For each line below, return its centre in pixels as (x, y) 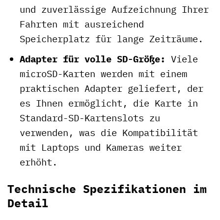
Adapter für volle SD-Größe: (92, 59)
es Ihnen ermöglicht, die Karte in (109, 103)
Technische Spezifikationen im (107, 188)
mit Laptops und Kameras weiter (100, 147)
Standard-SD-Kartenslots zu (90, 118)
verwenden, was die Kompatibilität (109, 133)
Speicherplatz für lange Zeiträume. (111, 38)
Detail (28, 203)
